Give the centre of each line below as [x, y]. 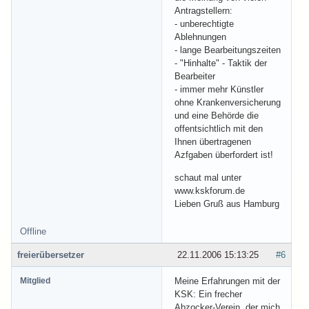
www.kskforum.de [210, 190]
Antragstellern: [203, 10]
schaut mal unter [208, 177]
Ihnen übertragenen [213, 141]
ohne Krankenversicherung [228, 102]
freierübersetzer [51, 255]
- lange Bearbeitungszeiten [228, 50]
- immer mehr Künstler [219, 89]
